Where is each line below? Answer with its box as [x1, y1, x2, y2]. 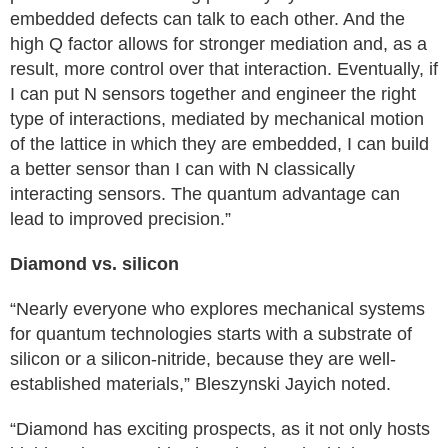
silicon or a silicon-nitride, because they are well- [10, 349, 396, 369]
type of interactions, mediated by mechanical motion [10, 109, 424, 129]
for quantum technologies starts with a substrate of [10, 324, 412, 344]
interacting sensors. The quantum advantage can [10, 184, 400, 204]
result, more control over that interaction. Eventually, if [10, 59, 438, 79]
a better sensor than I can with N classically [10, 159, 355, 179]
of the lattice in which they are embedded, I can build [10, 134, 429, 154]
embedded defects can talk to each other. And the [10, 9, 405, 29]
